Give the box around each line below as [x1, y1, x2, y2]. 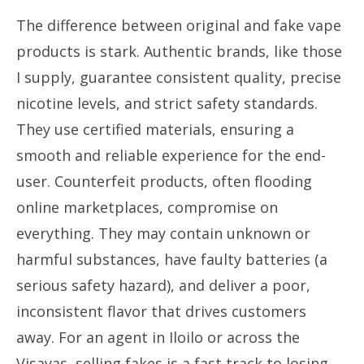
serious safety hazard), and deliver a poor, [16, 275, 310, 295]
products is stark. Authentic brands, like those [16, 41, 342, 61]
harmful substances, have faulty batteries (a [16, 249, 327, 269]
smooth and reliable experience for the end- [16, 145, 326, 165]
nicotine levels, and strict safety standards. [16, 93, 318, 113]
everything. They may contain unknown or [16, 223, 310, 243]
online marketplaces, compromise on [16, 197, 278, 217]
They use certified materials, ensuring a [16, 119, 294, 139]
